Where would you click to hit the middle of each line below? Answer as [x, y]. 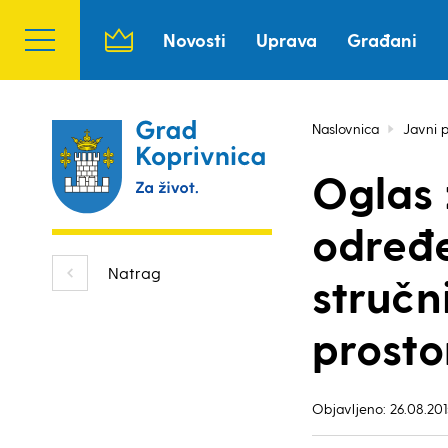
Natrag [134, 272]
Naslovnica [345, 128]
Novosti [194, 39]
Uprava [286, 39]
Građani [382, 39]
